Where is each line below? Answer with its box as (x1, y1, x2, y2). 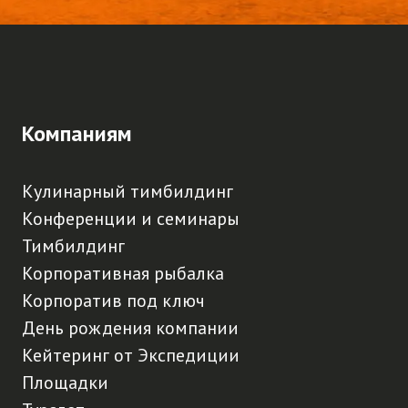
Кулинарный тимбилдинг (22, 179, 233, 203)
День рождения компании (22, 316, 239, 340)
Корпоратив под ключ (22, 289, 205, 312)
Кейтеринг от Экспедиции (22, 343, 240, 367)
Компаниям (22, 119, 132, 148)
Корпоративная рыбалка (22, 261, 224, 285)
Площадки (22, 371, 108, 394)
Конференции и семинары (22, 207, 240, 230)
